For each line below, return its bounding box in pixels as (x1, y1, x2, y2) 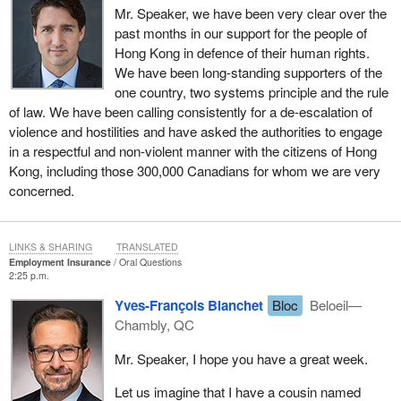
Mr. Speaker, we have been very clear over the (114, 4, 387, 23)
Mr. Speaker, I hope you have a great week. (114, 348, 368, 368)
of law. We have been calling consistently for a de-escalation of (8, 102, 372, 122)
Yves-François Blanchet (114, 295, 263, 316)
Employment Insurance (8, 255, 111, 269)
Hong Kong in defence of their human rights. (114, 43, 370, 63)
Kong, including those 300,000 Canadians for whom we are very (8, 161, 380, 181)
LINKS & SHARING (8, 240, 92, 254)
